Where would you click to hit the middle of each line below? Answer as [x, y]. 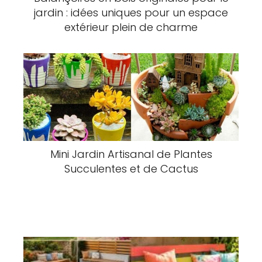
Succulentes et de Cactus [131, 169]
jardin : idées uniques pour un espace [131, 13]
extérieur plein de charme [131, 27]
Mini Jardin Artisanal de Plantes [131, 154]
